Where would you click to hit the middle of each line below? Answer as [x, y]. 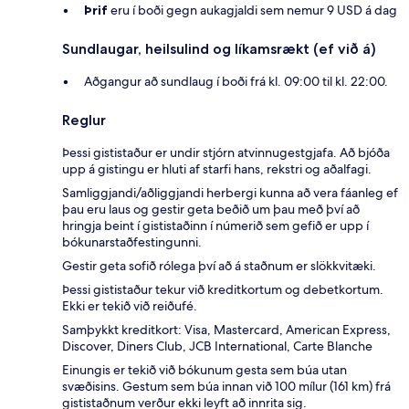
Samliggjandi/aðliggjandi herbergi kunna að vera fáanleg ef [230, 193]
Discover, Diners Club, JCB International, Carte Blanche [217, 346]
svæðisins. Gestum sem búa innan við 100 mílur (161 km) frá [226, 387]
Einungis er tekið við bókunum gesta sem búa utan [204, 370]
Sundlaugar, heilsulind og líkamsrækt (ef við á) [219, 49]
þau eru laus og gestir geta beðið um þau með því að [211, 210]
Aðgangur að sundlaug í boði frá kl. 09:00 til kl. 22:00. [236, 82]
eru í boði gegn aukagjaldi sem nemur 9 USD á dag [252, 10]
